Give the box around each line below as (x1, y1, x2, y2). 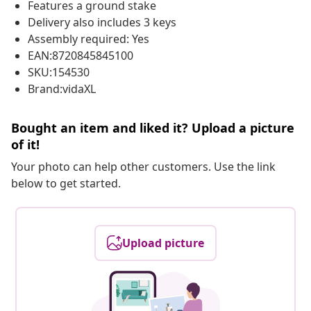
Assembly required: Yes (28, 31, 149, 47)
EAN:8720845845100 (28, 48, 133, 64)
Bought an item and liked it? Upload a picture (11, 119, 294, 137)
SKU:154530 (28, 65, 90, 81)
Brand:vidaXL (28, 81, 96, 97)
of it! (11, 136, 40, 153)
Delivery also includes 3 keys (28, 15, 176, 31)
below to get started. (11, 176, 121, 192)
